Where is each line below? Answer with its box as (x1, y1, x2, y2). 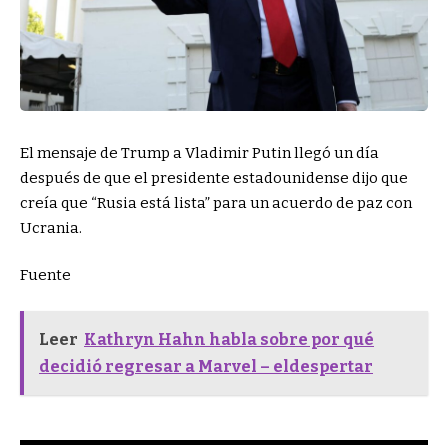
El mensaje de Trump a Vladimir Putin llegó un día (20, 143, 379, 162)
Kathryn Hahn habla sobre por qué (84, 329, 374, 349)
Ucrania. (20, 218, 82, 237)
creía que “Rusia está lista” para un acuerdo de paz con (20, 193, 412, 212)
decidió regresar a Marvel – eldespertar (39, 356, 373, 376)
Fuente (20, 266, 71, 285)
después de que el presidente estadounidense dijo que (20, 168, 408, 187)
